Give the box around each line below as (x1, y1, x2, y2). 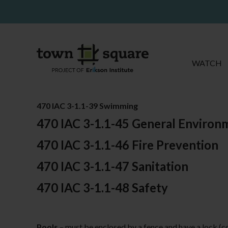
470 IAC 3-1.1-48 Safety (37, 180, 168, 195)
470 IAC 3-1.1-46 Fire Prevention (37, 137, 218, 152)
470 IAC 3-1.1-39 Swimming (37, 101, 138, 110)
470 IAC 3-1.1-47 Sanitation (37, 159, 188, 174)
